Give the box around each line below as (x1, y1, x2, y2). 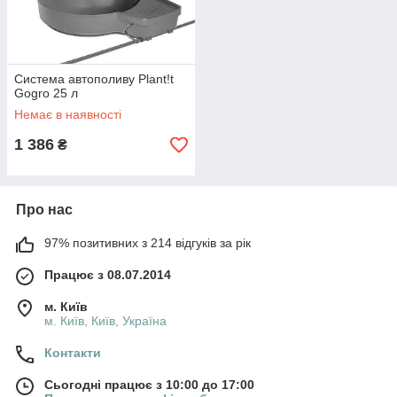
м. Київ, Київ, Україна (44, 314, 167, 328)
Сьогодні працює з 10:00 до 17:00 (44, 378, 254, 392)
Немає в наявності (14, 107, 121, 121)
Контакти (44, 346, 101, 360)
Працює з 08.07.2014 (44, 268, 171, 282)
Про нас (16, 202, 73, 217)
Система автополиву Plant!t (14, 72, 174, 86)
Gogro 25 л (14, 86, 78, 100)
